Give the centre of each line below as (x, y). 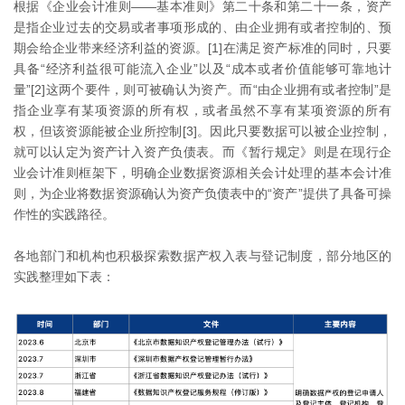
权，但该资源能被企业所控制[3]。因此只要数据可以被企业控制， (202, 132)
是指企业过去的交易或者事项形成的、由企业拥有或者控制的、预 (202, 28)
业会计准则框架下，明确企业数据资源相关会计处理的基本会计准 (202, 173)
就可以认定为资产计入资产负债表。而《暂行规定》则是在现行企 (202, 152)
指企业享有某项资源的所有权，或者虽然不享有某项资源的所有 (202, 111)
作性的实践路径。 (64, 215)
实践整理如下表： (64, 277)
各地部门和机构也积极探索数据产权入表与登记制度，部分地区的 (202, 256)
